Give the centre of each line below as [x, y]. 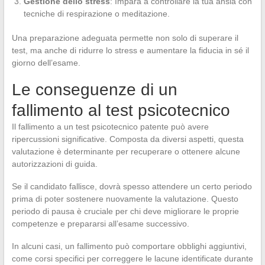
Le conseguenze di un [94, 89]
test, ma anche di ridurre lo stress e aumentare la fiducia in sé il [130, 50]
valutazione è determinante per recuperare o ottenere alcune [126, 151]
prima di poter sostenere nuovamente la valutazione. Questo [125, 198]
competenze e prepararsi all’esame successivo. [100, 223]
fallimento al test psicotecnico [121, 110]
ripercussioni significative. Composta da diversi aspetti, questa [127, 139]
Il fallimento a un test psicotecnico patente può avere [110, 126]
